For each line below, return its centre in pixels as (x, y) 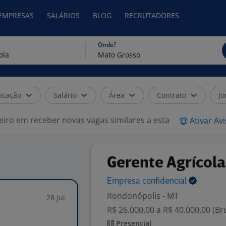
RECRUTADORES (152, 15)
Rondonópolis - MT (143, 196)
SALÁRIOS (63, 15)
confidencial (165, 181)
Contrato (172, 95)
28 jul (56, 197)
